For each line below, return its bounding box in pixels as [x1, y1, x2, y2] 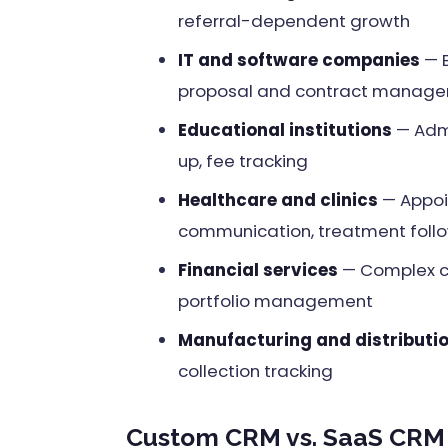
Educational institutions [178, 117, 392, 142]
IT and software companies [178, 47, 420, 72]
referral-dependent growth [178, 8, 410, 33]
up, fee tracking [178, 148, 308, 173]
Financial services [178, 257, 338, 282]
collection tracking [178, 358, 333, 383]
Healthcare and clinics [178, 187, 378, 212]
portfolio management [178, 288, 373, 313]
